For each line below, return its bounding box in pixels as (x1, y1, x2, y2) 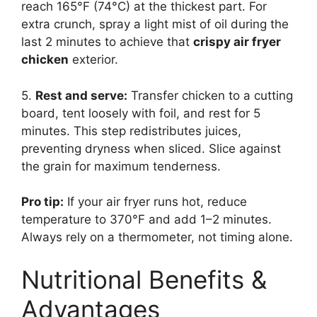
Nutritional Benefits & (21, 264, 267, 294)
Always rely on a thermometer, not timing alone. (21, 230, 293, 245)
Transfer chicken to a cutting (127, 88, 293, 103)
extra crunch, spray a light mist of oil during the (21, 17, 289, 32)
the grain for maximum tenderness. (21, 158, 221, 173)
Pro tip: (21, 195, 64, 209)
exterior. (69, 52, 118, 67)
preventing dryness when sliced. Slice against (21, 141, 281, 156)
